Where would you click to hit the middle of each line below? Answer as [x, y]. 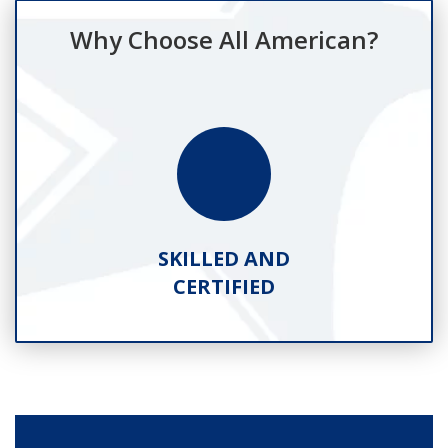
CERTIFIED [224, 286]
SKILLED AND [224, 258]
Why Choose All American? [224, 39]
